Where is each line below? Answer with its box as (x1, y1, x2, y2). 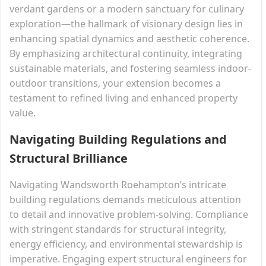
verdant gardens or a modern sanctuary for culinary (9, 2, 244, 15)
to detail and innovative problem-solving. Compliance (9, 207, 248, 221)
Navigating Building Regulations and (9, 131, 227, 147)
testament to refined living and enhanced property (9, 91, 237, 104)
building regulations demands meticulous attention (9, 192, 241, 206)
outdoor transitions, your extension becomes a (9, 76, 221, 90)
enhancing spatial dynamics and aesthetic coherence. (9, 31, 249, 45)
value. (9, 106, 36, 119)
